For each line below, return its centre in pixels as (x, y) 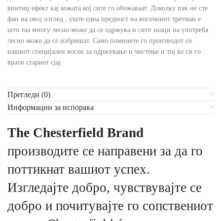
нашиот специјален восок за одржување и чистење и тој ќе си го (104, 52)
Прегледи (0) (29, 95)
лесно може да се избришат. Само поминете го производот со (100, 41)
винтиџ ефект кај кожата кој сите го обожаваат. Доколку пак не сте (108, 8)
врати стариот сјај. (35, 63)
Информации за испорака (51, 108)
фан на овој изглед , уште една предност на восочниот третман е (104, 19)
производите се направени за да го (105, 151)
